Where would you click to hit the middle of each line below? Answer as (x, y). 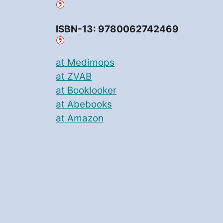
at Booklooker (86, 91)
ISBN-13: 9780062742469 (117, 29)
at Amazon (80, 118)
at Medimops (85, 63)
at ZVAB (74, 77)
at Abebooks (84, 105)
